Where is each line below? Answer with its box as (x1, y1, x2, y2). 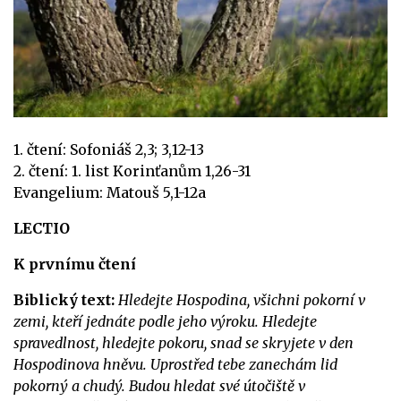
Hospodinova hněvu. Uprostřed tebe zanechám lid (13, 354, 337, 373)
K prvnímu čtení (13, 254, 136, 273)
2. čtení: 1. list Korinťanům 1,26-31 (13, 161, 251, 180)
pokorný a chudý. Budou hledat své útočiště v (13, 376, 305, 395)
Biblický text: (13, 290, 115, 309)
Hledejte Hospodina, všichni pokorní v (115, 290, 365, 309)
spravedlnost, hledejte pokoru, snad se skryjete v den (13, 333, 354, 352)
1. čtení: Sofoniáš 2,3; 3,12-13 (13, 140, 204, 158)
